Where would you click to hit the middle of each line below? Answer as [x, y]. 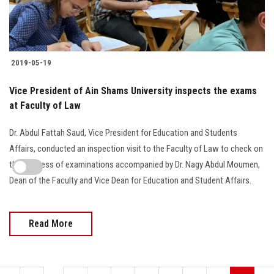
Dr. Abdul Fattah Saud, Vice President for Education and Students [123, 133]
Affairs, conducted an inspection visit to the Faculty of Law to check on [136, 149]
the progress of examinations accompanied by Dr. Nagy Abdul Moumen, [135, 165]
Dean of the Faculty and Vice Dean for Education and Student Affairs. [130, 181]
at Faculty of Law [45, 106]
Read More [51, 224]
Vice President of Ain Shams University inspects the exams [133, 91]
